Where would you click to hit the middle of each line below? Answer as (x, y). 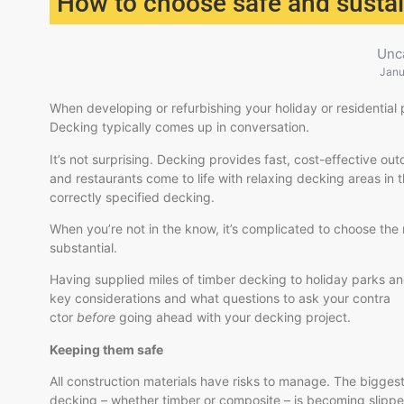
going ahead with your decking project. (233, 317)
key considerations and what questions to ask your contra (220, 298)
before (96, 317)
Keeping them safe (106, 349)
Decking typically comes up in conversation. (179, 127)
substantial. (83, 247)
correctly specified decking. (132, 197)
